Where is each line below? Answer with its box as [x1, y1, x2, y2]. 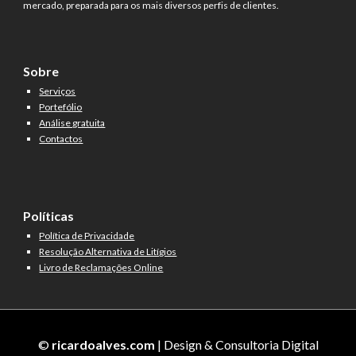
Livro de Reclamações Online [39, 261, 164, 273]
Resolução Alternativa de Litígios [39, 245, 177, 257]
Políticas [23, 207, 75, 223]
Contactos [39, 132, 83, 145]
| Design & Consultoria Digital [157, 337, 319, 352]
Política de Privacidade [39, 229, 135, 242]
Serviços [39, 84, 76, 97]
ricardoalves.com [51, 337, 155, 352]
